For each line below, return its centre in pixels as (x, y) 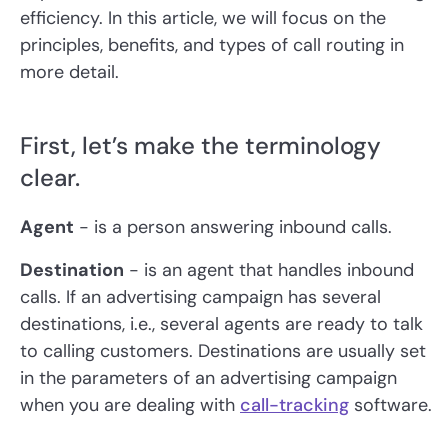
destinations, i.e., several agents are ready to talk (221, 324)
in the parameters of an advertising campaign (208, 378)
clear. (50, 178)
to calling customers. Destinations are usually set (223, 351)
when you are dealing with (130, 405)
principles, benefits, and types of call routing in (212, 45)
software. (390, 405)
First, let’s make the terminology (200, 146)
